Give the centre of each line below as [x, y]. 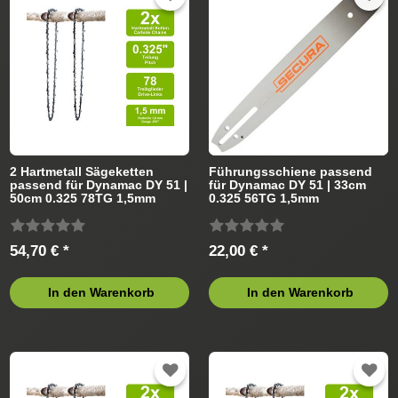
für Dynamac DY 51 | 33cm [288, 185]
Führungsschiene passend [291, 172]
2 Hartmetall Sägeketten [82, 172]
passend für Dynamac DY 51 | [99, 185]
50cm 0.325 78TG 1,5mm [83, 199]
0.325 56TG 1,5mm [264, 199]
